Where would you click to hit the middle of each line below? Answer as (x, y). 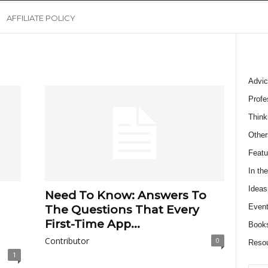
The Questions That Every (122, 210)
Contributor (67, 241)
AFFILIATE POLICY (41, 18)
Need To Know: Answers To (125, 195)
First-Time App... (92, 224)
